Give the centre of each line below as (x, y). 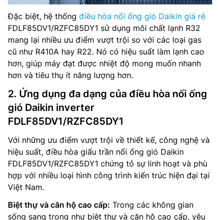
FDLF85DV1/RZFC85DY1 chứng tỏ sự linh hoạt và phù (108, 163)
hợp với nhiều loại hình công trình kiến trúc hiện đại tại (109, 175)
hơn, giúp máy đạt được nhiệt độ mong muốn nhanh (104, 63)
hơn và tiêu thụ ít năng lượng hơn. (70, 75)
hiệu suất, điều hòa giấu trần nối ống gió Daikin (96, 151)
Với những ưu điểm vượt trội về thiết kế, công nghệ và (109, 140)
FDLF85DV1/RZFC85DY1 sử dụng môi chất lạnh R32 (104, 28)
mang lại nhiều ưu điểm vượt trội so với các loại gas (105, 40)
